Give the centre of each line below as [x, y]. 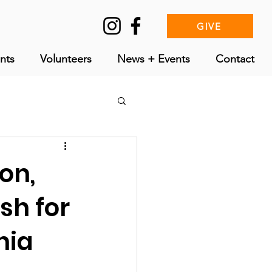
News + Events [154, 59]
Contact [235, 59]
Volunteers [66, 59]
